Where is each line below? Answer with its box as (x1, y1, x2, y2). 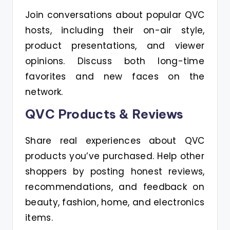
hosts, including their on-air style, (25, 24, 205, 36)
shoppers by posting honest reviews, (25, 165, 205, 178)
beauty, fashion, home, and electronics (25, 196, 205, 208)
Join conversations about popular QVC (25, 9, 205, 21)
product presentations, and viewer (25, 40, 205, 52)
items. (25, 212, 53, 224)
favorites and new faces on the (25, 70, 205, 83)
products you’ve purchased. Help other (25, 150, 205, 162)
